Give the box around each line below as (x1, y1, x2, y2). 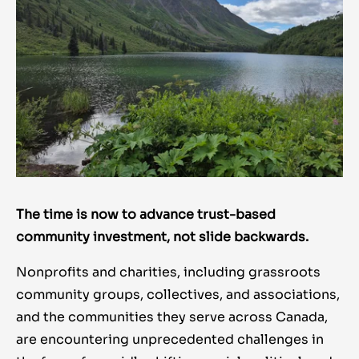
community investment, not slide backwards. (16, 228, 309, 246)
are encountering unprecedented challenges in (16, 331, 324, 349)
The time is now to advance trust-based (16, 206, 276, 224)
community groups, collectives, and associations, (16, 286, 340, 304)
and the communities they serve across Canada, (16, 309, 328, 326)
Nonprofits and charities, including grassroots (16, 264, 321, 281)
